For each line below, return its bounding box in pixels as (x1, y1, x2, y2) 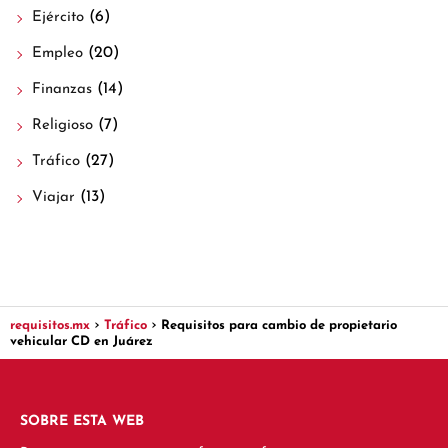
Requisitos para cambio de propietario (161, 319, 397, 333)
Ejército (32, 10, 84, 26)
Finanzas (32, 82, 92, 98)
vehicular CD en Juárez (10, 335, 153, 349)
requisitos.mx (10, 319, 90, 333)
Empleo (32, 46, 83, 62)
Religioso (32, 118, 93, 134)
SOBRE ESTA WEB (20, 414, 144, 430)
